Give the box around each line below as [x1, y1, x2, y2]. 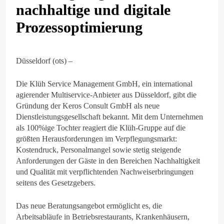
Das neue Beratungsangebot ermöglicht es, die [16, 201, 162, 210]
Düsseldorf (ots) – [16, 56, 72, 65]
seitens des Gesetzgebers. [16, 178, 95, 187]
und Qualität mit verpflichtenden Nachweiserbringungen [16, 167, 193, 176]
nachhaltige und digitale [16, 1, 170, 18]
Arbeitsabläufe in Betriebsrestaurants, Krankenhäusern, [16, 212, 189, 221]
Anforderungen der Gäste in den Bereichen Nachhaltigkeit [16, 156, 200, 165]
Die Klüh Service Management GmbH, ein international [16, 79, 192, 88]
